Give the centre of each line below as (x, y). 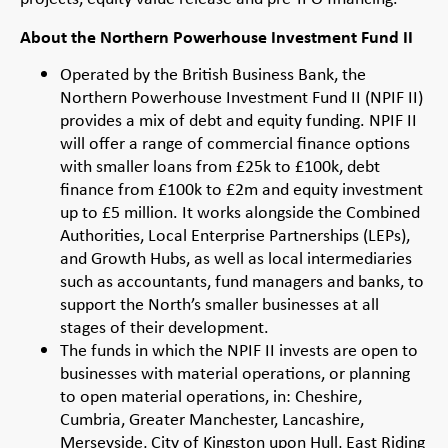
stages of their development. (164, 327)
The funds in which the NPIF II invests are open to (239, 350)
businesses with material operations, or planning (235, 373)
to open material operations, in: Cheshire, (211, 396)
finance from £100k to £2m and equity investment (241, 189)
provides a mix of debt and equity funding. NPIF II (238, 120)
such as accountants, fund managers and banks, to (242, 281)
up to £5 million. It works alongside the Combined (240, 212)
